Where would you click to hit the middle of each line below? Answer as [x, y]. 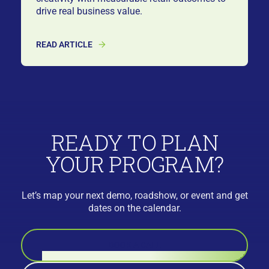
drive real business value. [89, 11]
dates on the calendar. [134, 208]
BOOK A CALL [134, 245]
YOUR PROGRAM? [134, 164]
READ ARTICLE [65, 44]
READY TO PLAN [134, 143]
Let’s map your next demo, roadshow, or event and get [134, 195]
